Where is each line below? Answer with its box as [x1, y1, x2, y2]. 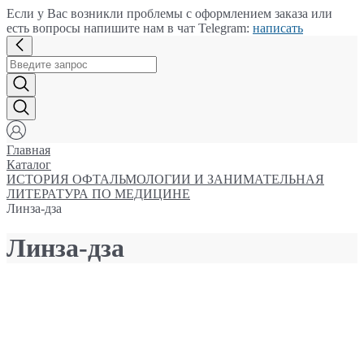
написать [253, 21, 303, 35]
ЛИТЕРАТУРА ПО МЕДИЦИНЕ [6, 187, 190, 201]
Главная [6, 143, 50, 157]
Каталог [6, 158, 51, 171]
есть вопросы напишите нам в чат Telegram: [6, 21, 253, 35]
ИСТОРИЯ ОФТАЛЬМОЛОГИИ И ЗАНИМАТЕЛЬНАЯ [6, 172, 324, 186]
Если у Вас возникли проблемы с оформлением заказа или [6, 6, 332, 20]
